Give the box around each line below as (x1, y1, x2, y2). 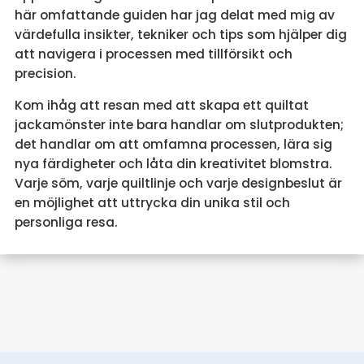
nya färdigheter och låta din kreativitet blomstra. (14, 155, 332, 173)
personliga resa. (14, 214, 118, 232)
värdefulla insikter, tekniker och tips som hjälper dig (14, 25, 347, 43)
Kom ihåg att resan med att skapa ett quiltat (14, 97, 309, 115)
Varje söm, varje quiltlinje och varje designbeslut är (14, 175, 342, 193)
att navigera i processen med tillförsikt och (14, 45, 292, 63)
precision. (14, 64, 76, 82)
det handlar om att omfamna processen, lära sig (14, 136, 332, 154)
